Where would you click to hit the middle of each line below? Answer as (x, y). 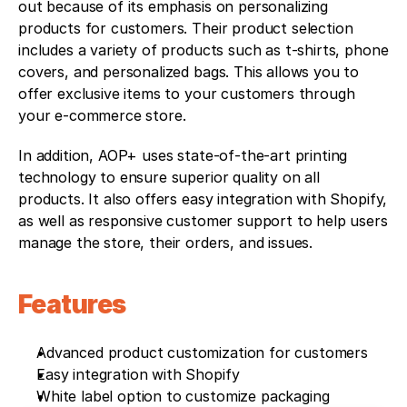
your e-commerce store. (102, 116)
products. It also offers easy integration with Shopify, (203, 199)
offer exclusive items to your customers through (187, 94)
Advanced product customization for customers (202, 353)
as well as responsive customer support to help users (203, 221)
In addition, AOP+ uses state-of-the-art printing (183, 156)
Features (72, 305)
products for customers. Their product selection (186, 29)
